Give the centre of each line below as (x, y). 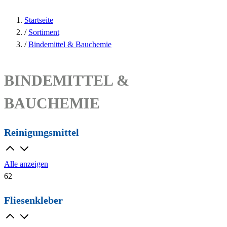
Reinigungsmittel (42, 133)
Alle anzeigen (26, 164)
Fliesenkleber (33, 200)
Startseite (39, 20)
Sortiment (44, 32)
